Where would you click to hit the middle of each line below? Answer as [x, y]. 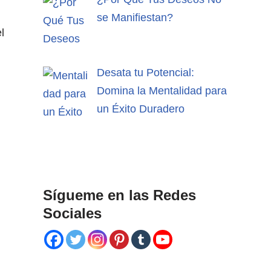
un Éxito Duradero [140, 109]
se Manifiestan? [135, 17]
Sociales [72, 214]
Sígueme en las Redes [119, 195]
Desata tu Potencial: [145, 72]
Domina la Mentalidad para [162, 90]
